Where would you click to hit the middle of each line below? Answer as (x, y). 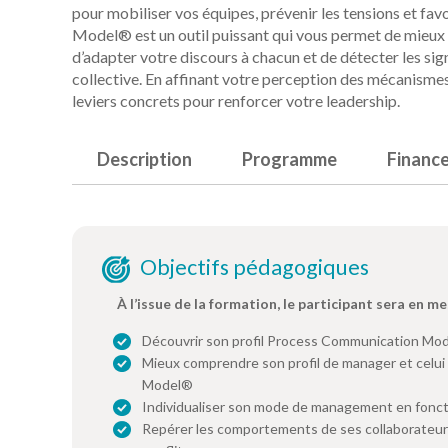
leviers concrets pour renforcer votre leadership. (236, 100)
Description (144, 159)
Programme (289, 159)
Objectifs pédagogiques (254, 267)
